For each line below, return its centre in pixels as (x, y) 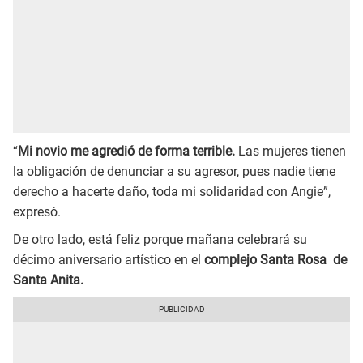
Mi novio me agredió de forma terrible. (126, 151)
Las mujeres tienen (290, 151)
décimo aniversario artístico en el (109, 259)
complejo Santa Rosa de (275, 259)
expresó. (37, 211)
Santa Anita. (74, 280)
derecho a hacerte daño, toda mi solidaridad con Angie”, (172, 191)
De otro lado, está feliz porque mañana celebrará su (160, 239)
